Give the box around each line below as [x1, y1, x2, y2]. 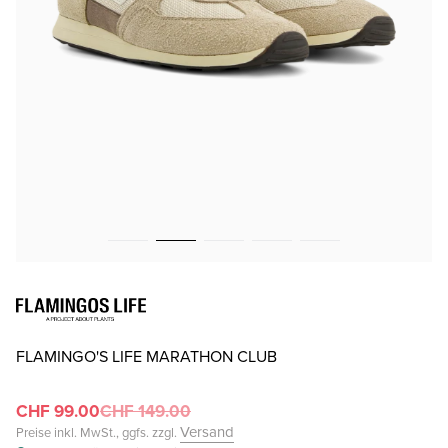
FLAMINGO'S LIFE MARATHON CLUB [16, 345, 277, 369]
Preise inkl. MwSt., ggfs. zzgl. [16, 423, 180, 443]
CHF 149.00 [100, 399, 191, 425]
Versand [180, 421, 234, 444]
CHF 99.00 [16, 399, 100, 425]
